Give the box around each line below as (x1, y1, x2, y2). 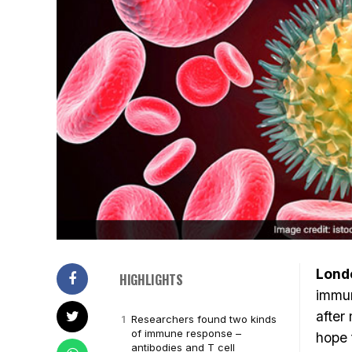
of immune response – (131, 327, 241, 339)
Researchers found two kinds (131, 313, 277, 325)
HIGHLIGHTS (119, 270, 183, 289)
